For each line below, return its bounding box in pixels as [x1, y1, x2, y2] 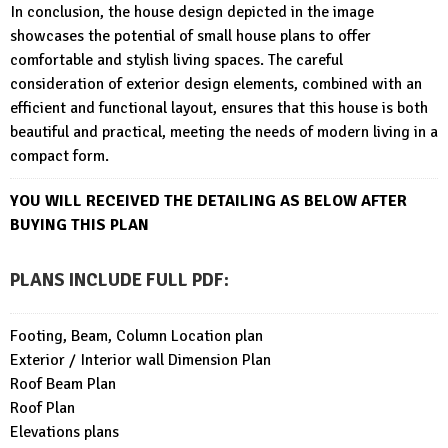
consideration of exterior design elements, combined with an [10, 74, 422, 95]
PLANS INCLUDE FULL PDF [10, 268, 224, 292]
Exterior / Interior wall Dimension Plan [10, 349, 271, 370]
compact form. [10, 146, 109, 167]
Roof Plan [10, 397, 75, 418]
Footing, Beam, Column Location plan [10, 325, 263, 346]
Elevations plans [10, 421, 119, 442]
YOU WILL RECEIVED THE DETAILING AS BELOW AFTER [10, 191, 407, 212]
